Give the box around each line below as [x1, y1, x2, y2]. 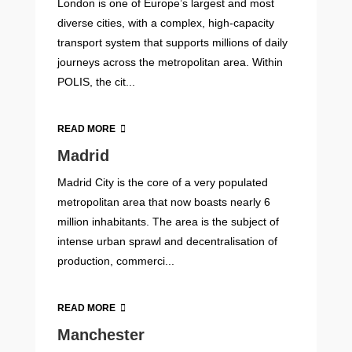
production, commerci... [57, 254, 175, 267]
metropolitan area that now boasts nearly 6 [57, 195, 271, 208]
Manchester [57, 326, 145, 344]
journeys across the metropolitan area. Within [57, 55, 284, 68]
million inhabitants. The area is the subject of [57, 214, 280, 228]
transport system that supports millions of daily [57, 35, 288, 49]
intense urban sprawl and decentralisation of [57, 234, 278, 247]
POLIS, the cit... [57, 75, 136, 88]
